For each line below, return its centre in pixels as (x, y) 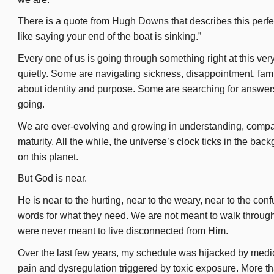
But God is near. (52, 179)
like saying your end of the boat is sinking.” (109, 37)
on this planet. (48, 157)
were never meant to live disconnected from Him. (123, 231)
